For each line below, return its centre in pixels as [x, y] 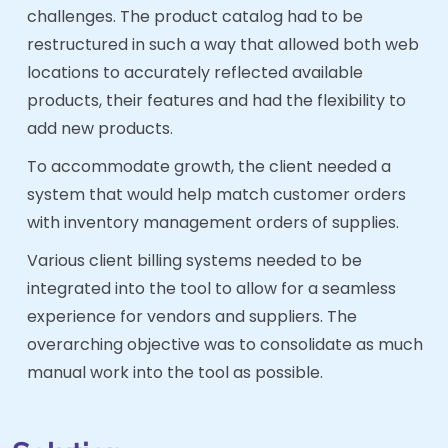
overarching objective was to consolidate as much [225, 344]
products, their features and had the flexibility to [216, 100]
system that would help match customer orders [216, 194]
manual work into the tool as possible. [175, 372]
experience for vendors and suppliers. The [192, 316]
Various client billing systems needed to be [194, 260]
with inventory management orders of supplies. [213, 222]
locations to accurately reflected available [195, 72]
